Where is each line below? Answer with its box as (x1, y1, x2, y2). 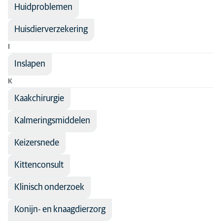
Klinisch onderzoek (14, 183, 84, 192)
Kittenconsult (14, 161, 64, 170)
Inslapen (14, 60, 45, 69)
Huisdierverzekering (14, 25, 88, 34)
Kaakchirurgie (14, 94, 64, 103)
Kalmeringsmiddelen (14, 116, 90, 125)
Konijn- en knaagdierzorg (14, 205, 106, 214)
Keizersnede (14, 139, 59, 147)
